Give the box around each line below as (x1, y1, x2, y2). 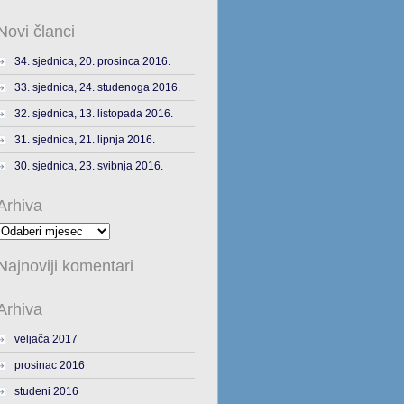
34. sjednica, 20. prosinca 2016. (14, 55, 170, 68)
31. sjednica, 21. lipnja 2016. (14, 133, 155, 146)
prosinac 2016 (14, 359, 85, 372)
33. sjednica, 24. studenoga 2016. (14, 81, 180, 94)
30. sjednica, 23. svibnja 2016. (14, 160, 163, 172)
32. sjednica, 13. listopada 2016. (14, 107, 173, 120)
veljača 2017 (14, 333, 78, 345)
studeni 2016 (14, 385, 78, 398)
